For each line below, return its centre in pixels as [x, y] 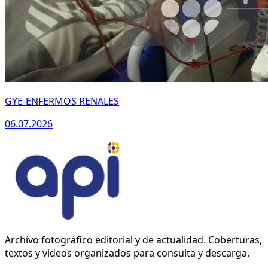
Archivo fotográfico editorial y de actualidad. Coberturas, [133, 240]
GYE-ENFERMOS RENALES [62, 101]
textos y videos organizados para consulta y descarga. [127, 253]
